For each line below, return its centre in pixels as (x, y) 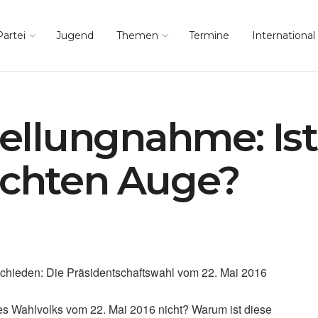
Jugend (75, 35)
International (283, 35)
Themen (137, 35)
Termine (209, 35)
